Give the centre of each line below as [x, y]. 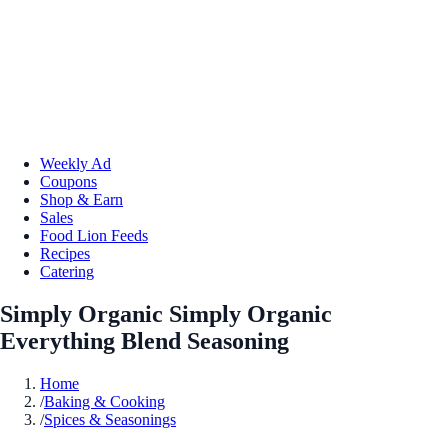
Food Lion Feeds [94, 235]
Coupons [68, 181]
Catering [67, 271]
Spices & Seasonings [110, 419]
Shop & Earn [81, 199]
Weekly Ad [75, 163]
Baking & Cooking [104, 401]
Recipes [65, 253]
